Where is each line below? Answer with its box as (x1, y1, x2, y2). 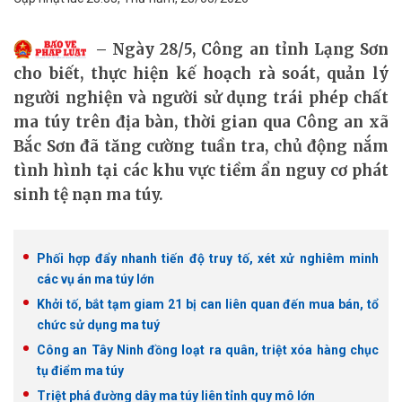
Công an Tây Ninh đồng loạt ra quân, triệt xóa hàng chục (37, 343, 379, 357)
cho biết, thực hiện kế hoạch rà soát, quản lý (13, 64, 389, 83)
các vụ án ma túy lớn (37, 272, 154, 286)
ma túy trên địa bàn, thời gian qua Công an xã (13, 112, 389, 132)
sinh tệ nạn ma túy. (13, 185, 163, 205)
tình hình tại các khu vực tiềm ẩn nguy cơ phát (13, 161, 389, 180)
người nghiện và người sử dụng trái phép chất (13, 88, 389, 108)
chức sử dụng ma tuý (37, 318, 160, 332)
